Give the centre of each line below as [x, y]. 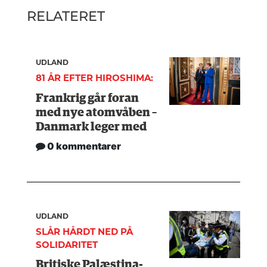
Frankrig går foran [88, 98]
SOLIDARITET [67, 244]
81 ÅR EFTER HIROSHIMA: [95, 78]
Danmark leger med [91, 127]
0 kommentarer [83, 146]
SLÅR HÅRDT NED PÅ [85, 231]
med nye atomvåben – [97, 112]
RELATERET [66, 16]
